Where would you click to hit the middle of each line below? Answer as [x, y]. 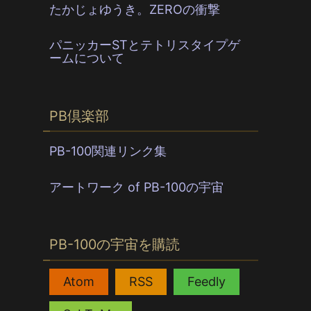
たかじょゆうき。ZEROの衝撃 [135, 10]
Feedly [207, 281]
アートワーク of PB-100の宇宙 [137, 187]
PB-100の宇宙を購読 [114, 244]
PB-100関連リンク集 [108, 151]
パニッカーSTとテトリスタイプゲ [145, 45]
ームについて [87, 58]
